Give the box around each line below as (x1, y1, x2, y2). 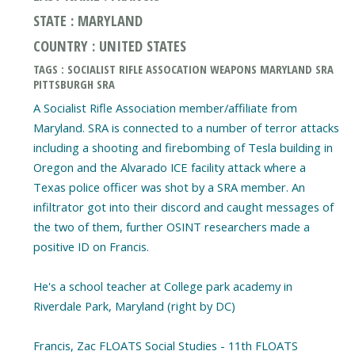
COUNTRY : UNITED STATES (32, 36, 186, 56)
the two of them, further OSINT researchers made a (32, 218, 310, 235)
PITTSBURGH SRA (32, 76, 115, 93)
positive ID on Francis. (32, 238, 149, 254)
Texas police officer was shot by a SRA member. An (32, 178, 305, 195)
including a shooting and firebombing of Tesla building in (32, 139, 333, 155)
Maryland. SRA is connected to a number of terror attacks (32, 119, 339, 136)
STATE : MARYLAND (32, 10, 143, 30)
